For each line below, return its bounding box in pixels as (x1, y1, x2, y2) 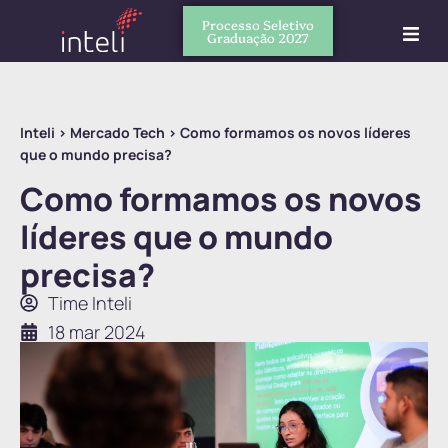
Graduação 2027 (207, 28, 310, 47)
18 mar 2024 (48, 319, 146, 344)
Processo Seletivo (202, 15, 315, 34)
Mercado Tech (70, 122, 165, 142)
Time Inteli (48, 290, 132, 315)
